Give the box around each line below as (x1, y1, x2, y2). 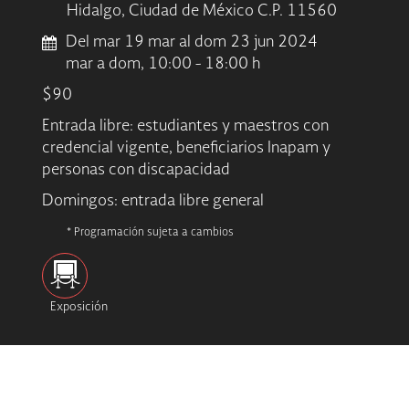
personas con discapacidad (42, 163, 231, 179)
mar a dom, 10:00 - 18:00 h (66, 57, 261, 73)
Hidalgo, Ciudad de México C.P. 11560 (67, 4, 338, 20)
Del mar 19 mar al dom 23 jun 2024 (66, 35, 319, 51)
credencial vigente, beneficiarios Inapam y (42, 141, 331, 157)
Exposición (49, 301, 108, 314)
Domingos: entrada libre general (42, 194, 265, 210)
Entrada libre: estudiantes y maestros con (42, 119, 330, 135)
